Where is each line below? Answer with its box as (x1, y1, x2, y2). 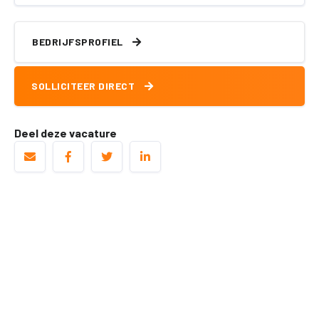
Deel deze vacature (14, 126, 117, 140)
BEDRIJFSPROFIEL (32, 36, 125, 48)
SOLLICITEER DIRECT (31, 80, 137, 93)
